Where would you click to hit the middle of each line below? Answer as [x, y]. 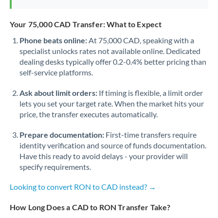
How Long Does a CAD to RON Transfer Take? [90, 207]
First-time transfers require [150, 135]
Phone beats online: [53, 40]
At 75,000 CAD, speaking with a [141, 40]
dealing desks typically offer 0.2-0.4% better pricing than [113, 62]
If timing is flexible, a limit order [150, 93]
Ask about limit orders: [58, 93]
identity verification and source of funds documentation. [113, 145]
